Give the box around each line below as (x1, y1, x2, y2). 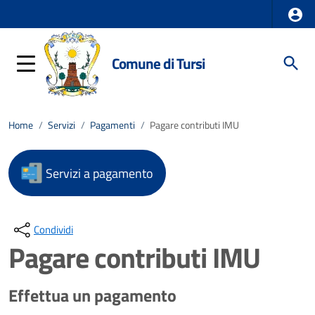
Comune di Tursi (112, 51, 205, 75)
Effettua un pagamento (8, 283, 176, 308)
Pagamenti (90, 117, 135, 133)
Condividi (34, 221, 73, 238)
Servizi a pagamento (46, 163, 153, 183)
